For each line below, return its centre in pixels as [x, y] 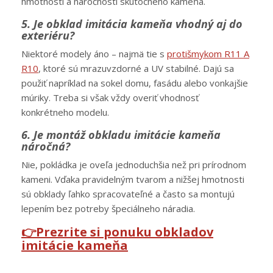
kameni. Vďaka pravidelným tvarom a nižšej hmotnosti [133, 179]
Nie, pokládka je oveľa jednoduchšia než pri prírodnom [134, 165]
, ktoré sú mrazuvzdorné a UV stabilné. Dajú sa [136, 69]
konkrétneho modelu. [65, 112]
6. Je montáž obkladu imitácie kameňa [121, 135]
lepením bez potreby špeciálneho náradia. [108, 209]
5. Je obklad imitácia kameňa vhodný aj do [132, 24]
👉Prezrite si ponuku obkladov [117, 232]
